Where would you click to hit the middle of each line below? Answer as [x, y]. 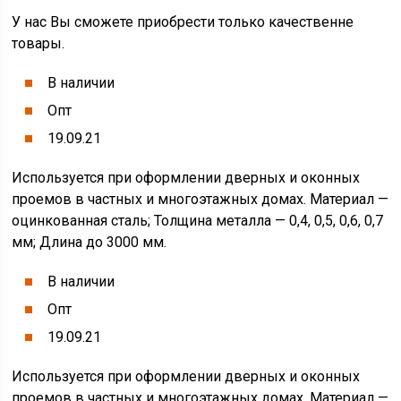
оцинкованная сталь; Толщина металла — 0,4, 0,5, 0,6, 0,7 [198, 221]
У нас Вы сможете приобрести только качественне [183, 22]
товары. [38, 43]
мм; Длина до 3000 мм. [90, 242]
